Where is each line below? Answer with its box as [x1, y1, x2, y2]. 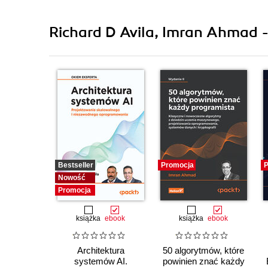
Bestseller [58, 161, 93, 170]
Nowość [58, 173, 86, 182]
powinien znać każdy [162, 255, 245, 266]
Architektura [77, 245, 124, 255]
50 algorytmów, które [163, 245, 244, 255]
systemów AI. [74, 255, 127, 266]
